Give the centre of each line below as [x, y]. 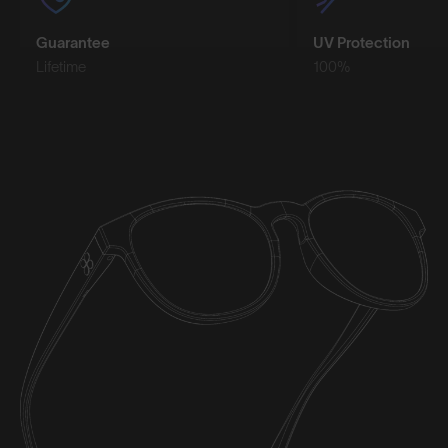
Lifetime [61, 66]
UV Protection [362, 42]
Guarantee [73, 42]
